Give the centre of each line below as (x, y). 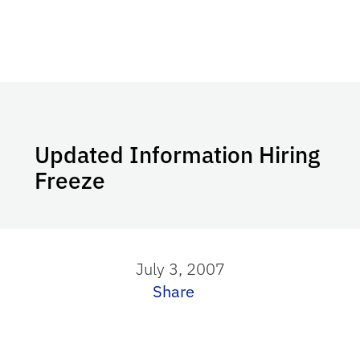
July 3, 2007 (180, 269)
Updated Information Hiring (178, 155)
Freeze (70, 180)
